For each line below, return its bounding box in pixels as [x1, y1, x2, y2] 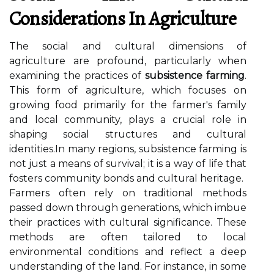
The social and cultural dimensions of [9, 40, 246, 52]
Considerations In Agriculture [9, 5, 236, 32]
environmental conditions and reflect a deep [9, 246, 246, 257]
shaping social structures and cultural [9, 128, 246, 140]
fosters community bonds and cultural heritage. [9, 172, 243, 184]
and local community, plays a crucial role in [9, 114, 246, 125]
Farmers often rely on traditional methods [9, 187, 246, 199]
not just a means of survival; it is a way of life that [9, 158, 246, 169]
